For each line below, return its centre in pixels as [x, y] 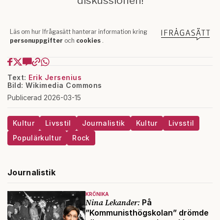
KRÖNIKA [97, 194]
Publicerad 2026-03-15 [44, 98]
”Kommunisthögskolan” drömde [147, 213]
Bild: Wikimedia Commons [55, 85]
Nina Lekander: [112, 203]
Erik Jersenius [55, 78]
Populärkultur [37, 138]
